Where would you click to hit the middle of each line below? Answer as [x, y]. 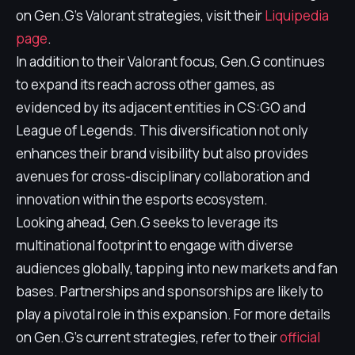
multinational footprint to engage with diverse [155, 245]
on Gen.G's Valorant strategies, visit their [140, 15]
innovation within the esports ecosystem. [142, 199]
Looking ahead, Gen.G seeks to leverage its [147, 222]
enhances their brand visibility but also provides [162, 153]
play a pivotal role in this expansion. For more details [173, 314]
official [300, 337]
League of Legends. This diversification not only [162, 130]
